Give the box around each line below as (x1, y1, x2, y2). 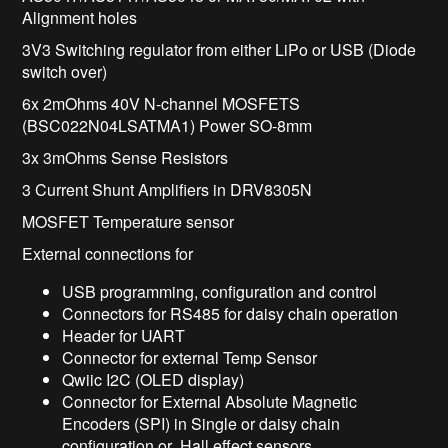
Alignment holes (22, 6, 138, 30)
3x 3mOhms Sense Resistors (22, 146, 229, 170)
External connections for (22, 242, 198, 266)
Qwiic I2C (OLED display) (62, 368, 245, 392)
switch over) (22, 60, 108, 84)
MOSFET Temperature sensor (22, 210, 235, 234)
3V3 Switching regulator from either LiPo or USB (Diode (22, 38, 417, 62)
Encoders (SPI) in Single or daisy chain (62, 412, 341, 436)
